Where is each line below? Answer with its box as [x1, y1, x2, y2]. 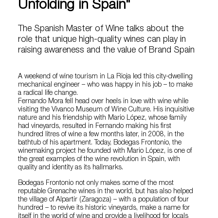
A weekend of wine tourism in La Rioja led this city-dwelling [18, 73, 193, 80]
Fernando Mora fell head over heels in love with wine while [18, 98, 189, 105]
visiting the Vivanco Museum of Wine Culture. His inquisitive [18, 107, 195, 113]
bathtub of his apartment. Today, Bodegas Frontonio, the [18, 140, 182, 146]
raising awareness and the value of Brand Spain [18, 46, 195, 55]
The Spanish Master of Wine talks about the [18, 25, 184, 34]
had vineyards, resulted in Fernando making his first [18, 123, 172, 130]
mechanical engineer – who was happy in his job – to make [18, 82, 193, 89]
